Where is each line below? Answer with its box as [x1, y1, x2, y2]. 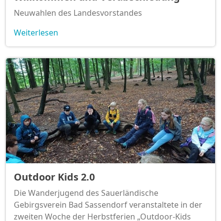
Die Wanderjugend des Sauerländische [14, 187, 158, 198]
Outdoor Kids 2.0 [14, 170, 95, 184]
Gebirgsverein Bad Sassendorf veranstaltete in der [14, 199, 202, 210]
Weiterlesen [14, 27, 58, 38]
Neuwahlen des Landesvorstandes [14, 7, 142, 19]
